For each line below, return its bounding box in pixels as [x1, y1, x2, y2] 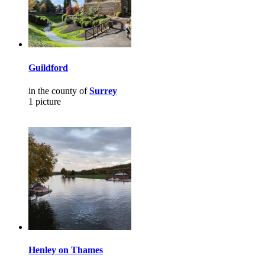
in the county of [28, 85, 89, 96]
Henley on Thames [28, 245, 103, 256]
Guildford [28, 62, 68, 73]
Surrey [89, 85, 117, 96]
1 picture [28, 96, 61, 106]
